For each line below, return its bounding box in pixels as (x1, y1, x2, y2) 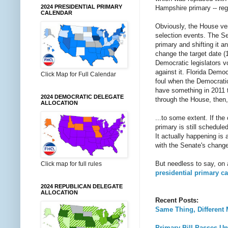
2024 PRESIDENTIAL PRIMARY (41, 4, 122, 10)
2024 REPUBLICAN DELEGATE (41, 183, 123, 189)
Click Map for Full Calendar (41, 71, 116, 78)
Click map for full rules (41, 160, 102, 167)
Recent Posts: (155, 196, 198, 204)
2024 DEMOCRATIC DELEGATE (41, 94, 124, 100)
